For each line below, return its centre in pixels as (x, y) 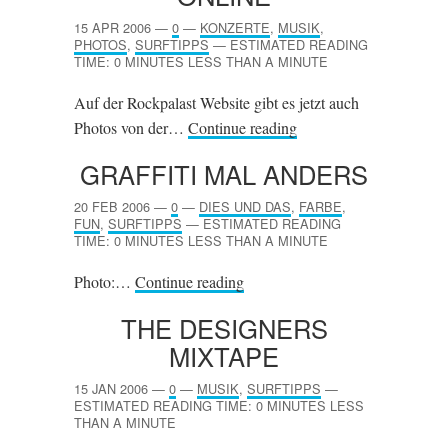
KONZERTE (235, 27)
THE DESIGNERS (224, 328)
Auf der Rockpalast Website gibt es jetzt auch (216, 102)
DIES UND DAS (245, 206)
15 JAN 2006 (111, 388)
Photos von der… (131, 127)
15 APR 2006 (112, 27)
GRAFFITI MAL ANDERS (224, 174)
